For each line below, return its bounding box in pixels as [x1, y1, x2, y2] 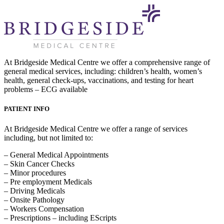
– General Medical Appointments [4, 150, 108, 159]
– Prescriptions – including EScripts [4, 213, 116, 222]
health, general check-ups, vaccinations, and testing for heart [4, 76, 193, 85]
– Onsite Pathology [4, 195, 64, 204]
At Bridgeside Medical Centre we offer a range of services [4, 124, 187, 133]
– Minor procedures [4, 168, 66, 177]
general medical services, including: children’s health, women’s [4, 67, 202, 76]
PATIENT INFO [4, 105, 49, 113]
